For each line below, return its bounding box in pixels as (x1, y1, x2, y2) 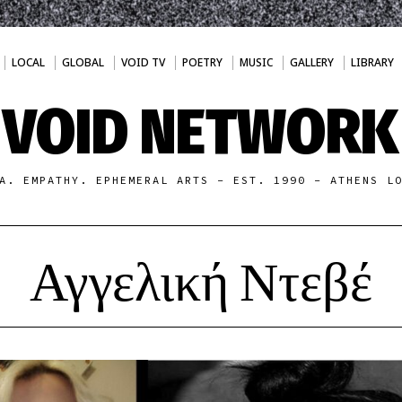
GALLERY (289, 55, 334, 70)
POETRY (181, 55, 223, 70)
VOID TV (120, 55, 165, 70)
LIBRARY (350, 55, 394, 70)
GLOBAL (61, 55, 104, 70)
